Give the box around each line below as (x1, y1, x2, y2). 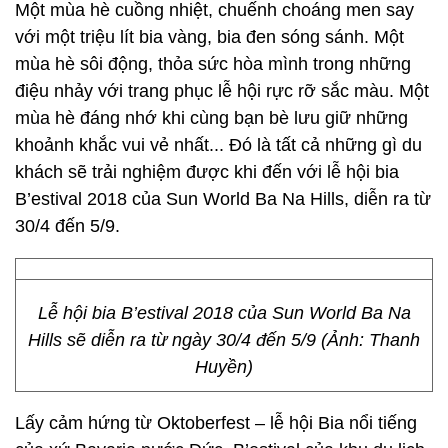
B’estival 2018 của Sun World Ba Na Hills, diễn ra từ (15, 189, 431, 209)
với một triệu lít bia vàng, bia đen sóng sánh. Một (15, 27, 404, 47)
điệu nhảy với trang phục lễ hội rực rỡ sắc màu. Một (15, 81, 429, 101)
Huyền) (195, 357, 253, 377)
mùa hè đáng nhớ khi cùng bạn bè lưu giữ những (15, 108, 408, 128)
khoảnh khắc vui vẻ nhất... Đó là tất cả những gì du (15, 135, 422, 155)
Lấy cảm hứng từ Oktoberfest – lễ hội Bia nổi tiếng (15, 413, 417, 433)
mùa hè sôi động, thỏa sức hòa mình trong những (15, 54, 411, 74)
